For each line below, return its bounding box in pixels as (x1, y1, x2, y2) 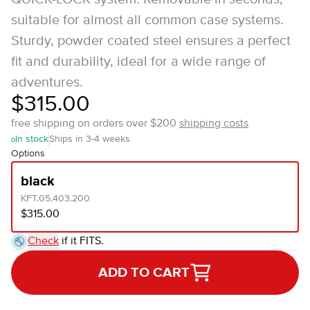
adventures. (11, 75, 83, 90)
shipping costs (179, 118, 248, 129)
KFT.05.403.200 (21, 194, 90, 203)
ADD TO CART (98, 266, 190, 280)
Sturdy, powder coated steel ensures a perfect (11, 34, 291, 48)
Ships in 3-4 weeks (49, 134, 130, 144)
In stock (15, 134, 48, 144)
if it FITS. (59, 236, 104, 247)
